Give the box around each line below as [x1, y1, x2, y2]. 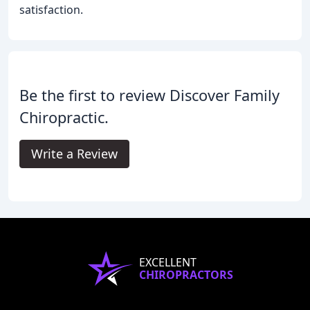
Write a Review [31, 145, 118, 163]
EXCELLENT [139, 255, 197, 271]
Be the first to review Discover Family [19, 85, 280, 106]
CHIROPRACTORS [139, 267, 233, 283]
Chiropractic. [19, 107, 109, 128]
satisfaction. [19, 2, 83, 18]
